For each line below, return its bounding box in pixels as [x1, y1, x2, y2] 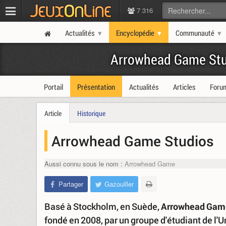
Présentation [77, 82, 115, 92]
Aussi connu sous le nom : [44, 159, 123, 168]
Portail [44, 82, 63, 92]
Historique [77, 108, 105, 118]
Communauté [176, 28, 214, 38]
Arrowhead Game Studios [51, 132, 214, 150]
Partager [59, 179, 83, 189]
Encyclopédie [116, 28, 154, 38]
